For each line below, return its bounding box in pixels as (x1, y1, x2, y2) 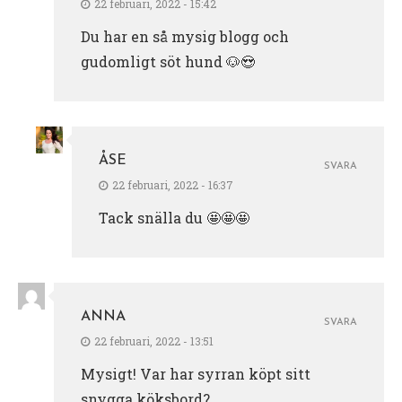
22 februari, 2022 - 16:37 (112, 178, 233, 193)
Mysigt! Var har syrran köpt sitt (81, 364, 310, 384)
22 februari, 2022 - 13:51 (94, 334, 214, 349)
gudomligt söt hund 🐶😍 (81, 52, 255, 72)
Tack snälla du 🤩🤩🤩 (99, 208, 249, 228)
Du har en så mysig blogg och (81, 27, 289, 47)
